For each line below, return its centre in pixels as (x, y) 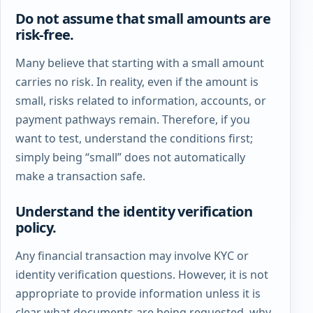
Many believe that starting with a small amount (139, 63)
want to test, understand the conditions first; (134, 138)
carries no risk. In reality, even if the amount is (137, 81)
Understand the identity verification (134, 212)
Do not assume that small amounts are (143, 18)
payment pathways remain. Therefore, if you (132, 119)
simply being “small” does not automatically (130, 157)
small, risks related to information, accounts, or (140, 100)
